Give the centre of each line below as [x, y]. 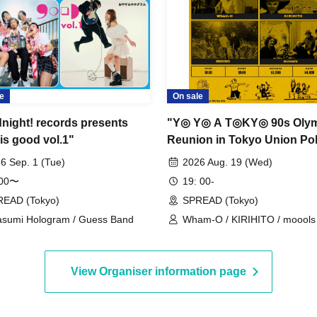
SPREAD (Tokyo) [220, 200]
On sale [188, 96]
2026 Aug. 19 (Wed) [227, 162]
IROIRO [200, 235]
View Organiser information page [158, 271]
